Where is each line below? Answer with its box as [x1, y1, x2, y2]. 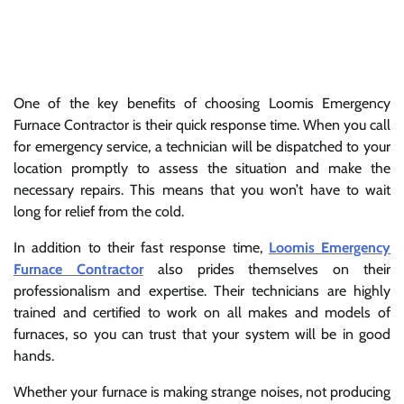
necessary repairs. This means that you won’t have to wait [14, 180, 390, 198]
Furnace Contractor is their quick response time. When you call [14, 115, 390, 133]
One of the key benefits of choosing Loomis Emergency [14, 94, 390, 112]
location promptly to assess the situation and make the [14, 159, 390, 177]
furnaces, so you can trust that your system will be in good [14, 325, 390, 343]
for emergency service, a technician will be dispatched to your [14, 137, 390, 155]
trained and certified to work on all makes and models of [14, 303, 390, 321]
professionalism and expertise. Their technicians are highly [14, 281, 390, 299]
